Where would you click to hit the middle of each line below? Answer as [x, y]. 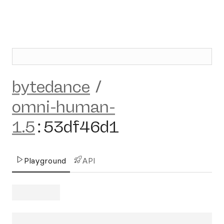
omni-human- [63, 107]
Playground [45, 160]
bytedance [51, 87]
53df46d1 [81, 127]
